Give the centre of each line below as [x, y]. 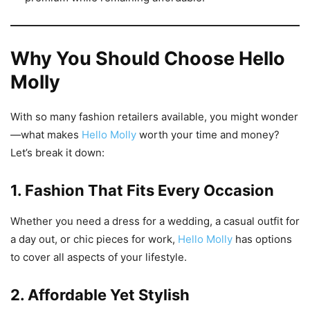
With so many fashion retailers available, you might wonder [154, 117]
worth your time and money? [208, 135]
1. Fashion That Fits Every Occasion [142, 191]
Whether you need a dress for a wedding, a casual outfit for [155, 221]
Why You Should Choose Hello [148, 59]
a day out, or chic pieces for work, [94, 239]
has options [262, 239]
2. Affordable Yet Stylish [100, 295]
